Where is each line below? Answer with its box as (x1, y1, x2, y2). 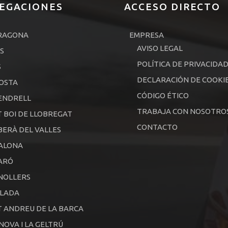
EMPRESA (129, 31, 164, 40)
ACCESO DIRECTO (124, 1, 221, 13)
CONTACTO (136, 123, 178, 132)
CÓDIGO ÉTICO (136, 91, 189, 100)
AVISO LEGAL (136, 44, 183, 53)
